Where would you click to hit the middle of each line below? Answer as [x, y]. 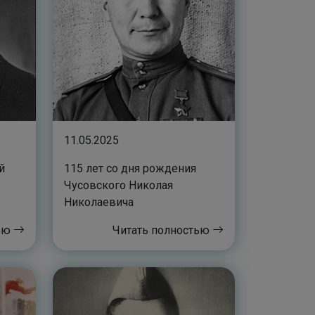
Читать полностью [162, 231]
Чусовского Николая [118, 186]
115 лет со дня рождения [130, 169]
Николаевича [99, 202]
